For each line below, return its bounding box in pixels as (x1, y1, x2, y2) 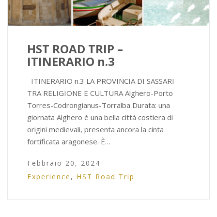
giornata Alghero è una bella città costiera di (27, 112, 173, 123)
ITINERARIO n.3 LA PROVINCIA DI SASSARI (27, 76, 174, 86)
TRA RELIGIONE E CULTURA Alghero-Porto (27, 88, 173, 98)
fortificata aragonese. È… (27, 137, 110, 147)
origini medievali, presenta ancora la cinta (27, 124, 164, 135)
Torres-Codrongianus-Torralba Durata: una (27, 100, 170, 110)
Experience (27, 172, 71, 182)
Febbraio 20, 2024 (27, 158, 100, 168)
